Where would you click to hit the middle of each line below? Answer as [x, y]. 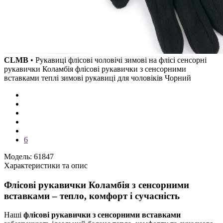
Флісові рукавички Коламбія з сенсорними [97, 185]
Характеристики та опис [46, 166]
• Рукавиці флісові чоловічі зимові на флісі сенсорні [117, 60]
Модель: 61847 [29, 157]
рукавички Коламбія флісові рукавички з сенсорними [95, 69]
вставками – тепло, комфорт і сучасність [92, 196]
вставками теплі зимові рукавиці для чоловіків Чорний [98, 78]
